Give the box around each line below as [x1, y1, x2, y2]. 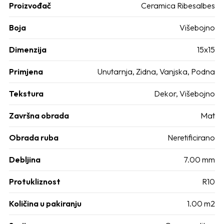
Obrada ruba [9, 132, 58, 142]
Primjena [9, 66, 43, 76]
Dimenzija [9, 44, 46, 54]
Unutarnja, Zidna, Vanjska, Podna [97, 66, 215, 76]
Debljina [9, 154, 40, 164]
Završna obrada [9, 110, 69, 120]
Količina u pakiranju [9, 198, 81, 208]
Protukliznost [9, 176, 60, 186]
